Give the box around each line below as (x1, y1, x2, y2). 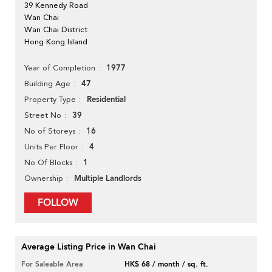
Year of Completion (24, 63, 95, 73)
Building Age (24, 79, 70, 89)
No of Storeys (24, 126, 75, 136)
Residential (87, 94, 126, 106)
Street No (24, 110, 61, 120)
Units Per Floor (24, 142, 78, 152)
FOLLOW (38, 196, 78, 210)
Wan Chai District (24, 25, 87, 35)
